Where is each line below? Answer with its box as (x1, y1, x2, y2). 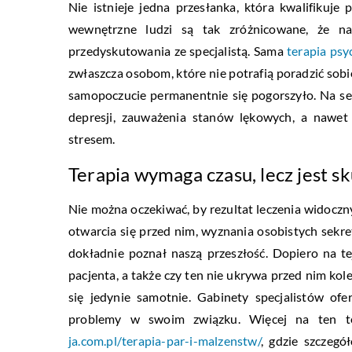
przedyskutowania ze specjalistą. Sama (68, 43, 288, 59)
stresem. (68, 131, 118, 147)
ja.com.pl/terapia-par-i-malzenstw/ (68, 333, 261, 349)
